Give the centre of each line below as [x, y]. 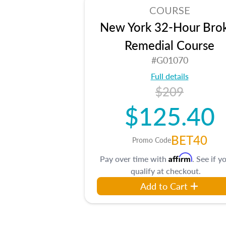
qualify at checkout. [165, 171]
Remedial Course [169, 45]
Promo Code [151, 140]
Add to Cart [164, 186]
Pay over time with [134, 159]
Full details [169, 76]
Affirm [180, 157]
